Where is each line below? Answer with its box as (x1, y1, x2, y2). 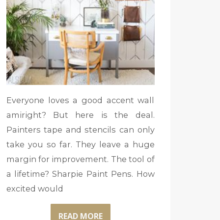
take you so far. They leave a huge (6, 139, 155, 150)
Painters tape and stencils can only (6, 125, 155, 135)
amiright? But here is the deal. (6, 110, 155, 120)
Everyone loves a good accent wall (6, 95, 155, 106)
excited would (6, 184, 63, 194)
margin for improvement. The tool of (6, 154, 155, 165)
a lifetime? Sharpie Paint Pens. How (6, 169, 155, 179)
